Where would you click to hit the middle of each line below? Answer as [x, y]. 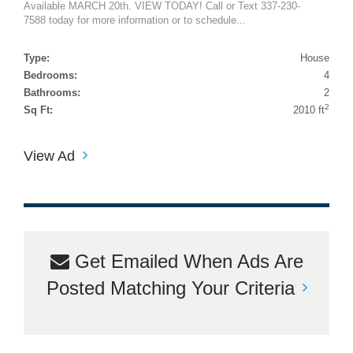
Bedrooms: [50, 75]
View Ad [49, 156]
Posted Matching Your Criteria [170, 288]
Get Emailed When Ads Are [186, 261]
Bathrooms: [52, 92]
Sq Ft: [38, 110]
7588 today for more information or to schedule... [135, 20]
